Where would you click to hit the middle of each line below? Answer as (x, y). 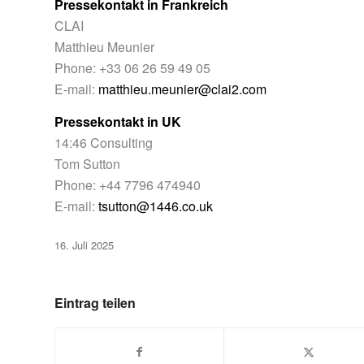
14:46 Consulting (104, 142)
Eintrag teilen (95, 302)
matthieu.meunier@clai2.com (182, 89)
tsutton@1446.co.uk (156, 206)
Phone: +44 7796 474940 (128, 184)
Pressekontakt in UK (118, 121)
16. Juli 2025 (84, 245)
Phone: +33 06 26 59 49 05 (132, 68)
